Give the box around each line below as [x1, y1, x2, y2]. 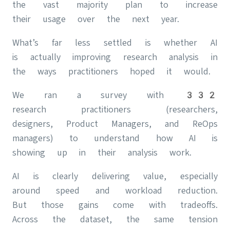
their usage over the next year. [12, 13, 179, 24]
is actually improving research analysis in [12, 51, 218, 62]
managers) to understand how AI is [12, 132, 218, 143]
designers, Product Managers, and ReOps [12, 118, 218, 129]
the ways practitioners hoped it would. [12, 65, 210, 76]
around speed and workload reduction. [12, 184, 218, 196]
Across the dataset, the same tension [12, 213, 218, 224]
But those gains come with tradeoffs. [12, 199, 218, 210]
